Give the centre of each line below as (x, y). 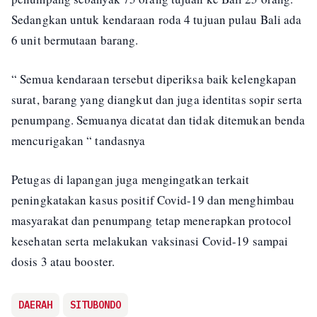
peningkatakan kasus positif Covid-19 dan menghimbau (153, 200)
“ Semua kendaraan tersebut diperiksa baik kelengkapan (154, 79)
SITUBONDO (96, 305)
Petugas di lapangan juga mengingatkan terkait (131, 179)
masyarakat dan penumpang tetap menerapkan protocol (152, 220)
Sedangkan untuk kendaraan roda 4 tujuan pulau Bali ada (157, 19)
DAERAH (35, 305)
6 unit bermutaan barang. (75, 40)
